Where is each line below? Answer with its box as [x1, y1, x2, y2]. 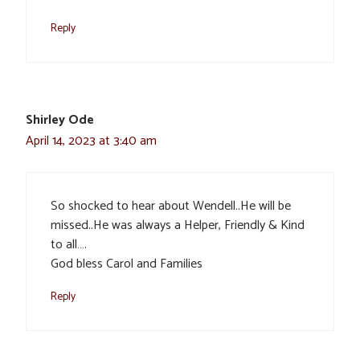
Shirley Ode [26, 109, 94, 132]
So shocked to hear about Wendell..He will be [51, 195, 291, 218]
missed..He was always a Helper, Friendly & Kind [51, 215, 305, 237]
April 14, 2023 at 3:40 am [26, 130, 157, 153]
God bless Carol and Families [51, 253, 202, 276]
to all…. [51, 234, 87, 256]
